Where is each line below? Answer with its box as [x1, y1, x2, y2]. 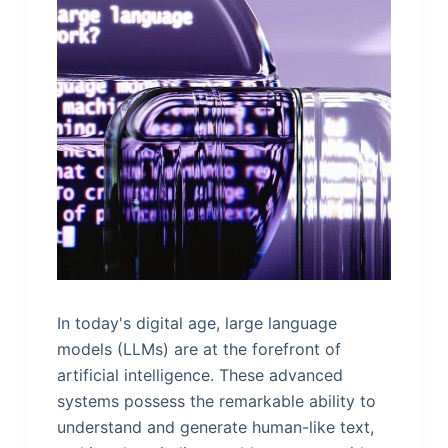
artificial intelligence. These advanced [56, 365, 343, 386]
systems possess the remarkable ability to [56, 391, 376, 412]
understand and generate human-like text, [56, 417, 374, 438]
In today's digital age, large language [56, 313, 337, 334]
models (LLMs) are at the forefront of [56, 339, 341, 360]
